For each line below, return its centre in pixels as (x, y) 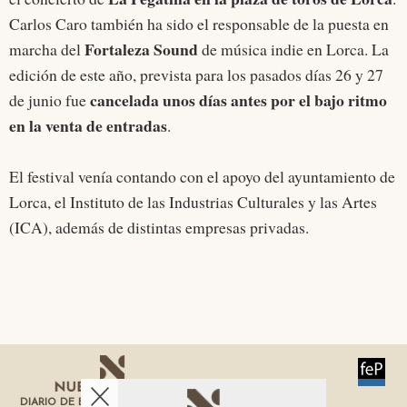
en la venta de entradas (88, 126)
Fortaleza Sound (141, 50)
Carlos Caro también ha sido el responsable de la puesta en (199, 24)
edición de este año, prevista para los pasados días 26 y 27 (196, 75)
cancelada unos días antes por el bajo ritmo (237, 100)
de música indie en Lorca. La (293, 50)
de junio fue (48, 100)
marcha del (47, 50)
